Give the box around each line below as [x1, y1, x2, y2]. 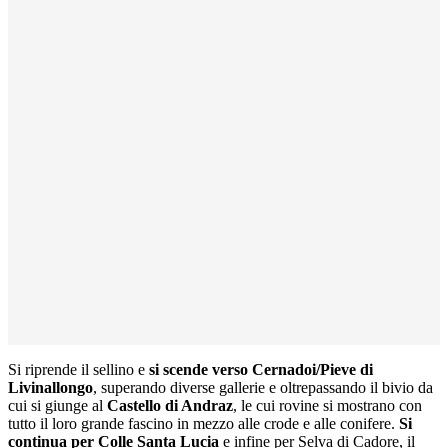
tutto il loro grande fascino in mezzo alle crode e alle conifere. [8, 414, 399, 432]
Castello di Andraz [107, 396, 233, 414]
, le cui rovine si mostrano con [233, 396, 422, 414]
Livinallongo [8, 378, 93, 396]
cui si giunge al [8, 396, 107, 414]
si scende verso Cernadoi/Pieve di [149, 360, 373, 378]
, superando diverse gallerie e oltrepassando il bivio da [93, 378, 433, 396]
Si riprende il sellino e [8, 360, 149, 378]
